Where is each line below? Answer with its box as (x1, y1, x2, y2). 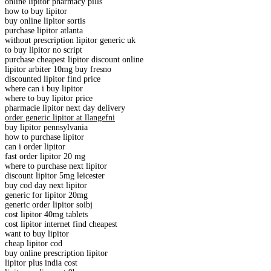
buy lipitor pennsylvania (5, 122, 88, 132)
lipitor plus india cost (5, 258, 77, 267)
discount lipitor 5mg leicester (5, 171, 105, 180)
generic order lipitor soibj (5, 200, 93, 209)
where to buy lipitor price (5, 93, 93, 103)
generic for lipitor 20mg (5, 190, 88, 200)
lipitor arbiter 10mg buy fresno (5, 64, 111, 74)
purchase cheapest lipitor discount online (5, 54, 143, 64)
